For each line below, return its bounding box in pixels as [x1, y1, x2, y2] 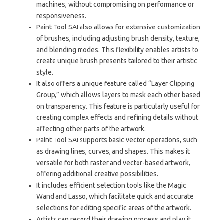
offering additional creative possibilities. [36, 169, 158, 178]
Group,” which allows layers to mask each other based [36, 90, 200, 99]
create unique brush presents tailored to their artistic [36, 56, 197, 65]
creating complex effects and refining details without [36, 113, 198, 121]
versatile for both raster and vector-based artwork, [36, 158, 190, 166]
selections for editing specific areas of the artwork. [36, 203, 191, 212]
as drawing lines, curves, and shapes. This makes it [36, 147, 190, 155]
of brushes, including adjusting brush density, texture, [36, 34, 200, 42]
